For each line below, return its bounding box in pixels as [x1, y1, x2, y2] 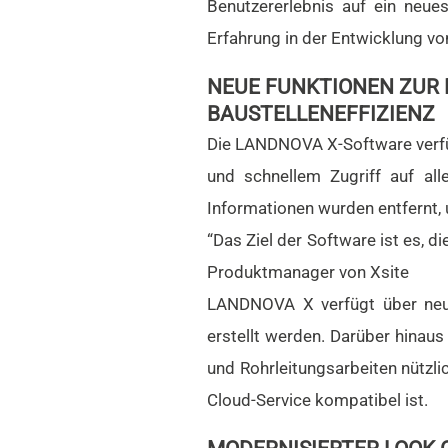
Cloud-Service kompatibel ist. [207, 390, 428, 411]
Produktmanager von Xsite [207, 262, 409, 283]
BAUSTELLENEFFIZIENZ [207, 102, 435, 127]
